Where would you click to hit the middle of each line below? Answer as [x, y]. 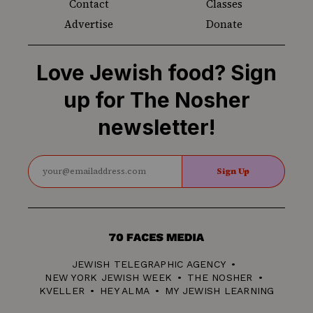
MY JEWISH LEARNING [220, 290]
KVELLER [62, 290]
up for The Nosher [156, 100]
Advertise [89, 24]
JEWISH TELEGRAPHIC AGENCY [149, 264]
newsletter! [156, 127]
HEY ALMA [125, 290]
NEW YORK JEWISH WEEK [109, 277]
